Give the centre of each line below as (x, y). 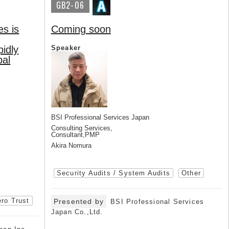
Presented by (79, 201)
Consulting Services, (82, 128)
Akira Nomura (71, 145)
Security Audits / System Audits (113, 173)
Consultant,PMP (75, 135)
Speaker (66, 48)
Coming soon (81, 29)
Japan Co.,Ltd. (77, 212)
